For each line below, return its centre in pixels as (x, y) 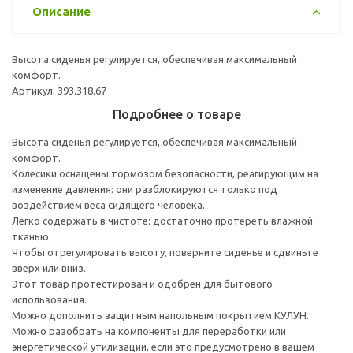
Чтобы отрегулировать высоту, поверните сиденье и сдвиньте (165, 252)
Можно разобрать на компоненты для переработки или (149, 331)
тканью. (32, 236)
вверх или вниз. (49, 268)
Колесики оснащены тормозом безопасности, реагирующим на (165, 173)
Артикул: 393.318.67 (59, 90)
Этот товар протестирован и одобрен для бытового (142, 283)
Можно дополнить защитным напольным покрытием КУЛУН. (160, 315)
